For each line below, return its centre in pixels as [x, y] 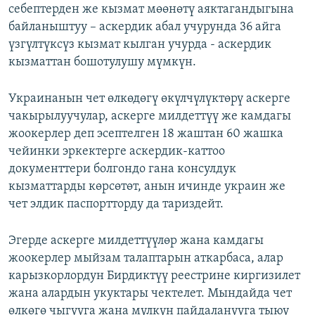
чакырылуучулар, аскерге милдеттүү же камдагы [150, 117]
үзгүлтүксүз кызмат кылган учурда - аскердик [140, 45]
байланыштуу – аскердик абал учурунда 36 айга [145, 27]
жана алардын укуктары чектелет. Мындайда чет [150, 294]
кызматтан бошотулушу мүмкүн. [102, 63]
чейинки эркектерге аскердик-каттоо [117, 152]
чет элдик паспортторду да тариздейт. [116, 205]
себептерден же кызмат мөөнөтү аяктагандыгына [151, 10]
